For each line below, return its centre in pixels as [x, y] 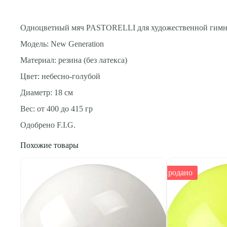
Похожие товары [49, 145]
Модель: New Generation [62, 44]
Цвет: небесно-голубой [60, 76]
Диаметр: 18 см [47, 92]
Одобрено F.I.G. [48, 125]
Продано [133, 172]
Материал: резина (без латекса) [74, 60]
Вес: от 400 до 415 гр [56, 108]
